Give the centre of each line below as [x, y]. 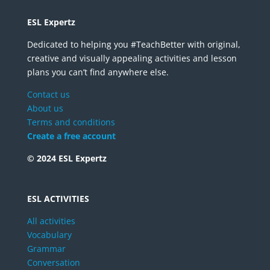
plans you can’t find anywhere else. [98, 72]
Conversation [53, 262]
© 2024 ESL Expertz [67, 158]
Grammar [46, 248]
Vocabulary [49, 234]
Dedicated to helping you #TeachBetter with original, [133, 44]
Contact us [48, 94]
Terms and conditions [71, 122]
